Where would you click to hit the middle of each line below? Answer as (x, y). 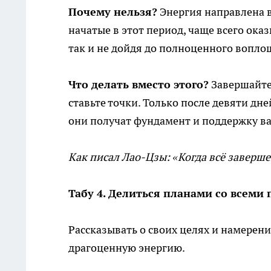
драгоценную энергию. (127, 248)
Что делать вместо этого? (139, 85)
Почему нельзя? (113, 12)
